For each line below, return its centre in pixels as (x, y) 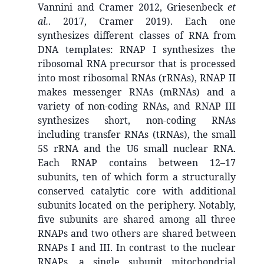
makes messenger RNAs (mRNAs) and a (137, 92)
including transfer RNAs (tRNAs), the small (137, 134)
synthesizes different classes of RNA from (137, 35)
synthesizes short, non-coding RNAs (137, 120)
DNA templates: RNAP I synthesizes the (137, 49)
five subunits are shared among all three (137, 219)
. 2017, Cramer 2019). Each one (142, 21)
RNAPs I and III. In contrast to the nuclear (137, 247)
